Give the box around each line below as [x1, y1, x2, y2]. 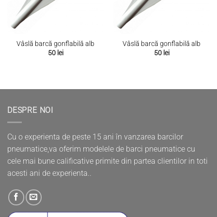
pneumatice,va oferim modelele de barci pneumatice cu [7, 144, 195, 154]
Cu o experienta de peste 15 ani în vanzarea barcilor [7, 132, 183, 141]
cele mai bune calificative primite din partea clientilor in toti [7, 156, 208, 166]
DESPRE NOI [7, 106, 53, 115]
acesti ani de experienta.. [7, 168, 92, 178]
